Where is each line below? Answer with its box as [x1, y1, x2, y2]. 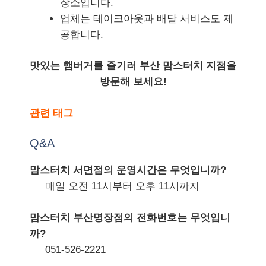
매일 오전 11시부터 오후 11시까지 [45, 180, 199, 192]
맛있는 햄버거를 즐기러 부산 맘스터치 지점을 [30, 60, 236, 71]
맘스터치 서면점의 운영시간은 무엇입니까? [30, 164, 226, 176]
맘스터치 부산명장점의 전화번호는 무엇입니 [30, 211, 230, 223]
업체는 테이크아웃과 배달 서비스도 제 [60, 12, 233, 24]
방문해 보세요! [99, 76, 167, 87]
